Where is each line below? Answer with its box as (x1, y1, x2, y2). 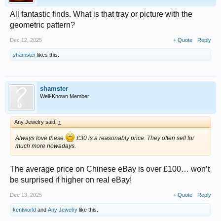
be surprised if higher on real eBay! (10, 176, 132, 184)
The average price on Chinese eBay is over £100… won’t (10, 165, 210, 174)
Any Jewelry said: (14, 119, 58, 125)
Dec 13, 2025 (10, 192, 42, 198)
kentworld (13, 207, 36, 213)
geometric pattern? (10, 21, 75, 30)
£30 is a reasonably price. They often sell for (75, 135, 194, 142)
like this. (77, 207, 98, 213)
